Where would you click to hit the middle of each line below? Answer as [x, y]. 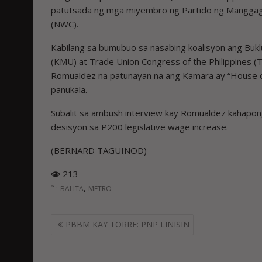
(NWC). [65, 24]
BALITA [72, 188]
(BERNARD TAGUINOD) [99, 150]
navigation [83, 237]
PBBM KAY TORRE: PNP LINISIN [127, 225]
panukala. [69, 89]
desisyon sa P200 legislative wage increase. [139, 127]
